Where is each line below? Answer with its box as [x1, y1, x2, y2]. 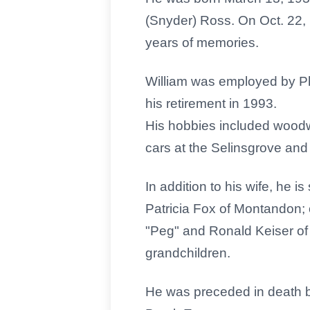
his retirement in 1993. [145, 96, 277, 111]
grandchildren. [145, 246, 230, 260]
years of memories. [145, 35, 259, 50]
